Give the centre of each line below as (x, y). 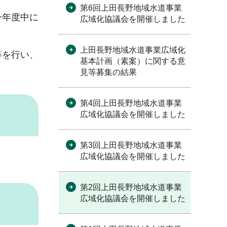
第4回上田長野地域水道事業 (131, 103)
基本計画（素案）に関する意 (133, 61)
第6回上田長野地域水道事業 (131, 8)
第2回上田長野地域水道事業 (131, 187)
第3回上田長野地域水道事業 (131, 145)
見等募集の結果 (108, 72)
